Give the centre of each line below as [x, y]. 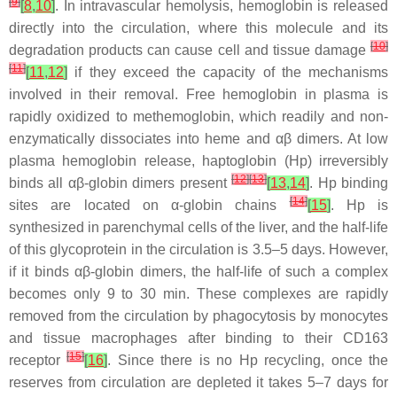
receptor [38, 360]
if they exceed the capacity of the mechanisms [228, 72]
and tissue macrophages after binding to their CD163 [198, 338]
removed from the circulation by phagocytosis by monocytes [198, 316]
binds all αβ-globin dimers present [121, 183]
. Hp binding [349, 183]
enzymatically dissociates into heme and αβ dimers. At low [198, 139]
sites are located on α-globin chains [149, 205]
